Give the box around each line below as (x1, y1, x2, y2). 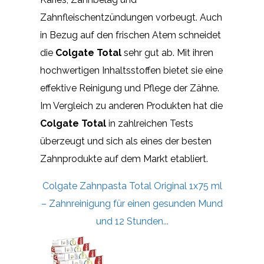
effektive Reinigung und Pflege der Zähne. (40, 82, 219, 94)
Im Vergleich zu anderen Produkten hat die (40, 100, 223, 111)
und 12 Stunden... (95, 215, 169, 227)
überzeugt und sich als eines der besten (40, 135, 212, 147)
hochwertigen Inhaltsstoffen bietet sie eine (40, 64, 223, 76)
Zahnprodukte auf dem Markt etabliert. (40, 153, 208, 164)
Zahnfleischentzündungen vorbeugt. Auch (40, 11, 222, 23)
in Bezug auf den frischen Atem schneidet (40, 29, 221, 41)
